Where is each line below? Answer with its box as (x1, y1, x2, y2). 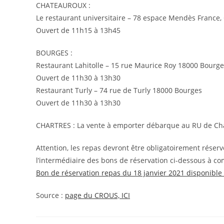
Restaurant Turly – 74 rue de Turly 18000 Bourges (36, 85, 202, 95)
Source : (36, 190, 65, 200)
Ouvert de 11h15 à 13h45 (36, 25, 120, 35)
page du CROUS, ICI (65, 190, 130, 200)
